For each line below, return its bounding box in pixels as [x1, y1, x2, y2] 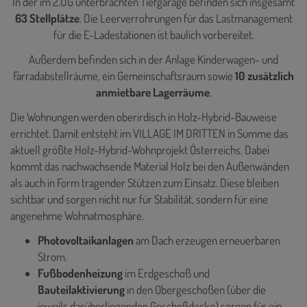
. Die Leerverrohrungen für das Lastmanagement [79, 10, 293, 25]
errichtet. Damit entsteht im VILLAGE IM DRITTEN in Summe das [10, 125, 288, 140]
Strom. [38, 249, 67, 264]
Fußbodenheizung [38, 265, 125, 280]
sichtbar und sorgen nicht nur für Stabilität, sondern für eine [10, 191, 268, 206]
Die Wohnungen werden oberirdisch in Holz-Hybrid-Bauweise [10, 109, 277, 124]
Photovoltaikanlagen [38, 232, 136, 247]
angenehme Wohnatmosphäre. [10, 208, 146, 223]
